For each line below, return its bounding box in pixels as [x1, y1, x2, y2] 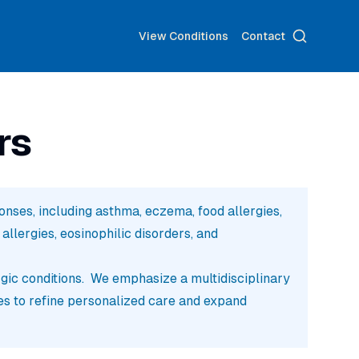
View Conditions [139, 30, 228, 42]
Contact [241, 30, 285, 42]
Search [291, 27, 333, 42]
